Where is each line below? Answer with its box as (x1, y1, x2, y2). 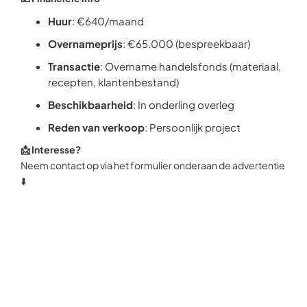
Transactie (48, 60, 100, 73)
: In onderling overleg (133, 98, 234, 111)
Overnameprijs (48, 37, 123, 50)
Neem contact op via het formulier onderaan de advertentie (21, 159, 285, 171)
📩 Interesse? (21, 143, 81, 156)
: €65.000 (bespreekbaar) (123, 37, 250, 50)
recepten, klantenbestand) (48, 75, 179, 88)
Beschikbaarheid (48, 98, 133, 111)
